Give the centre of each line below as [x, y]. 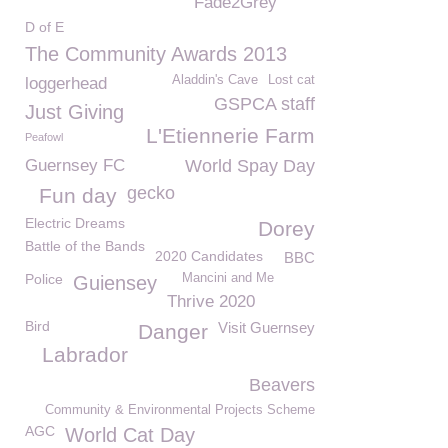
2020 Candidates [209, 256]
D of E [44, 27]
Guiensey [115, 283]
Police [44, 279]
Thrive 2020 [211, 301]
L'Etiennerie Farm [230, 135]
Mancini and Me [228, 278]
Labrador [85, 354]
